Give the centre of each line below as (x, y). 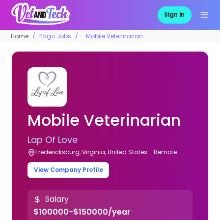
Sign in (175, 15)
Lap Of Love (53, 139)
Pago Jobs (55, 36)
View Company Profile (68, 170)
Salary (57, 199)
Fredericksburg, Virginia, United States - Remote (106, 152)
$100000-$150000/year (82, 212)
